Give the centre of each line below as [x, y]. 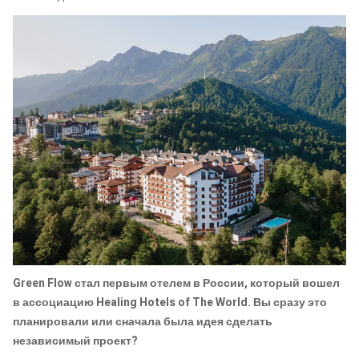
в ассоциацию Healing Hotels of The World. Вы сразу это [170, 303]
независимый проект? [75, 341]
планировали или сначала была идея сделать [143, 322]
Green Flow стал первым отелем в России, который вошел [176, 284]
